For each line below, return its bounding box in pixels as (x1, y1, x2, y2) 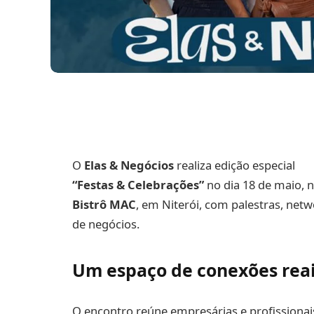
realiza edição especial (174, 156, 295, 173)
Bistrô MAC (72, 196, 136, 212)
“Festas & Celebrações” (72, 176, 204, 193)
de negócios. (72, 215, 139, 232)
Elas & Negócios (84, 156, 174, 173)
